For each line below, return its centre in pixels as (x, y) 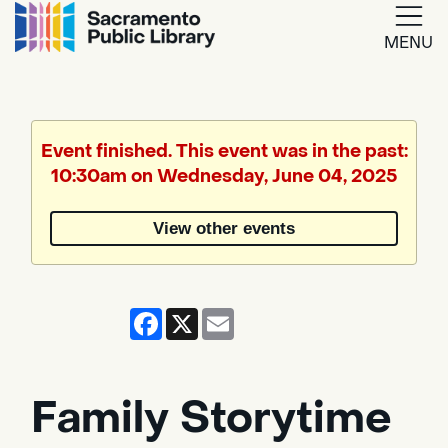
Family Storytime (211, 418)
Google (279, 76)
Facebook (201, 315)
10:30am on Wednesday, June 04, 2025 (224, 176)
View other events (224, 228)
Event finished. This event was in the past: (224, 151)
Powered (195, 198)
